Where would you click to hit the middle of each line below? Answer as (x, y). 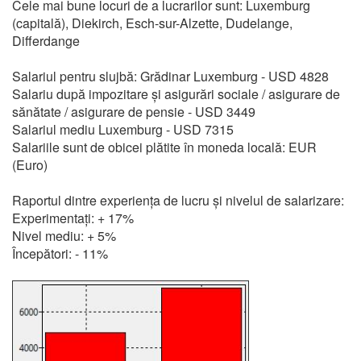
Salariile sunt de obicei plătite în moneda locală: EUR (164, 147)
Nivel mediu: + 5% (64, 236)
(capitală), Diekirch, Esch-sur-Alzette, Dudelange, (152, 23)
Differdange (46, 41)
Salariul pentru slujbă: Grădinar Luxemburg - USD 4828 (170, 76)
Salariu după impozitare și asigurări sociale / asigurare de (176, 94)
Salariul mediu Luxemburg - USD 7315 (123, 129)
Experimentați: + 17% (73, 218)
